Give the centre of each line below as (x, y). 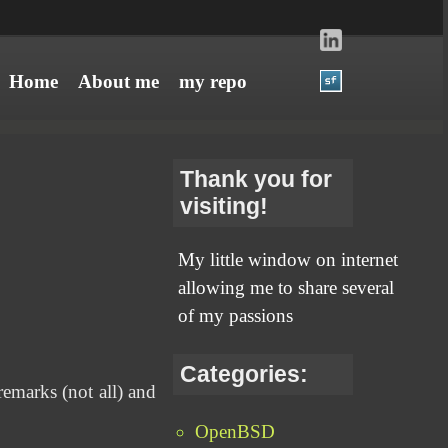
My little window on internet (288, 260)
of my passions (236, 316)
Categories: (244, 374)
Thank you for (256, 179)
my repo (212, 81)
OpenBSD (235, 431)
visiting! (224, 206)
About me (118, 81)
